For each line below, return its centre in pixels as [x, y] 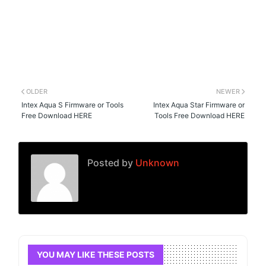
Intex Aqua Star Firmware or [199, 104]
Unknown [156, 162]
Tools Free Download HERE [199, 115]
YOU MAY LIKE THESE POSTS [96, 254]
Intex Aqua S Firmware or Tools [73, 104]
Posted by [110, 162]
